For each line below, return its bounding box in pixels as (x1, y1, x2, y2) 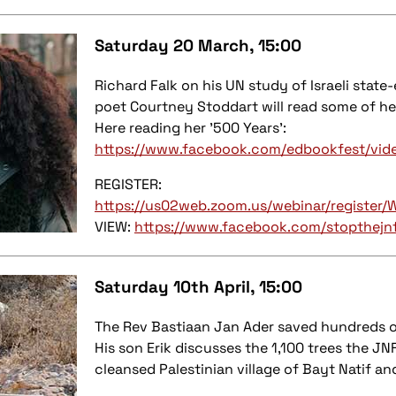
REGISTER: (95, 175, 162, 194)
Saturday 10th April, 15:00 (95, 277, 302, 298)
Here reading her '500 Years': (95, 118, 286, 138)
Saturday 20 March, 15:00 (95, 35, 301, 57)
